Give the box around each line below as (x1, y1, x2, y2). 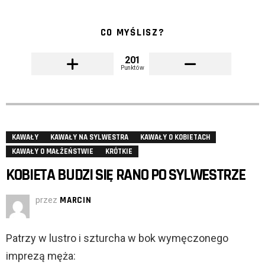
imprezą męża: (6, 250, 76, 263)
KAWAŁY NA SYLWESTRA (50, 132, 128, 143)
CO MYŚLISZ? (100, 26, 165, 40)
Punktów (121, 64, 144, 72)
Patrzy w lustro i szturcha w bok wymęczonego (6, 232, 228, 245)
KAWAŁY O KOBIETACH (140, 132, 210, 143)
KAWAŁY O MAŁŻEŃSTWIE (12, 147, 93, 157)
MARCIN (60, 195, 92, 206)
